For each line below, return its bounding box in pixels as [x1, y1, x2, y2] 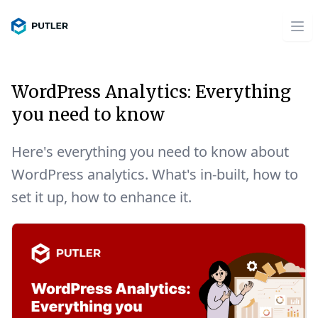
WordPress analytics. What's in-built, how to [11, 165, 298, 184]
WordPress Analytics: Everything [11, 81, 291, 103]
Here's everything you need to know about [11, 142, 289, 161]
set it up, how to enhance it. [11, 187, 192, 207]
